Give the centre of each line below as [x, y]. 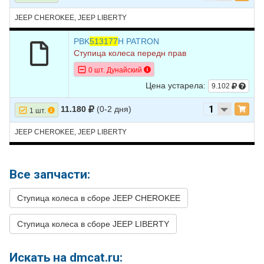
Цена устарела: [177, 85]
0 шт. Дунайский [115, 70]
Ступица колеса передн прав [130, 53]
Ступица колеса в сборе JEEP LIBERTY [93, 224]
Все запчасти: [50, 174]
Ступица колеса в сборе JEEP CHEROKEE [99, 198]
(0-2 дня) [114, 109]
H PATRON [138, 41]
